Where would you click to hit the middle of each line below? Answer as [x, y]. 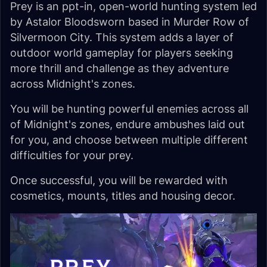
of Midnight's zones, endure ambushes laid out [128, 125]
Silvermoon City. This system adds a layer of [122, 38]
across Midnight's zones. [73, 84]
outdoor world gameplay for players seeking [122, 53]
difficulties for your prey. [72, 156]
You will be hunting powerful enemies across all [129, 109]
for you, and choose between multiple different [129, 140]
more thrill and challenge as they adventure [119, 69]
